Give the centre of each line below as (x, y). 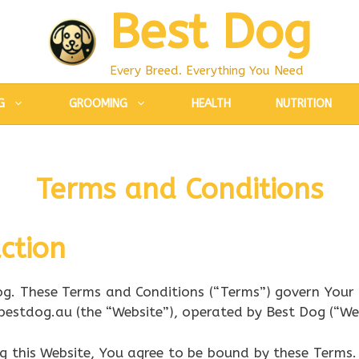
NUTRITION (303, 104)
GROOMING (98, 104)
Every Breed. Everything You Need (206, 71)
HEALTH (211, 104)
